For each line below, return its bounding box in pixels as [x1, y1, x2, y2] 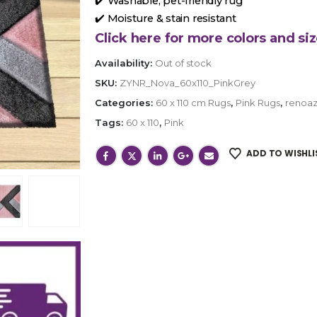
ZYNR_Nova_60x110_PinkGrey [119, 76, 255, 88]
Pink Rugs [235, 96, 280, 108]
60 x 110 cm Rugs [155, 96, 231, 108]
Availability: [94, 57, 155, 69]
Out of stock [154, 57, 212, 69]
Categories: [94, 96, 156, 108]
